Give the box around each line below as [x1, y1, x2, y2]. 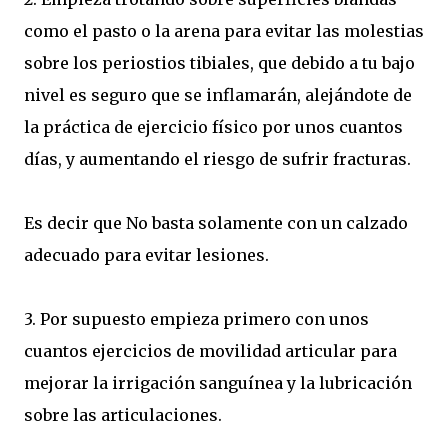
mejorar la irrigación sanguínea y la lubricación [24, 373, 412, 394]
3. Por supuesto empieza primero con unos [24, 309, 369, 330]
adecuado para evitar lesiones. [24, 245, 269, 266]
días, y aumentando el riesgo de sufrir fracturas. [24, 149, 411, 170]
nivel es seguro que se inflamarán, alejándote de [24, 85, 412, 106]
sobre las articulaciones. [24, 405, 222, 426]
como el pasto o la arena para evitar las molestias [24, 21, 424, 42]
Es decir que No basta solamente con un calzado [24, 213, 408, 234]
